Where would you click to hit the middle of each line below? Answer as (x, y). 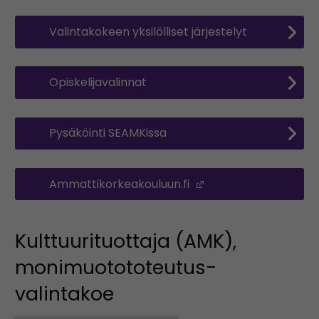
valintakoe (64, 293)
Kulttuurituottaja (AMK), (125, 241)
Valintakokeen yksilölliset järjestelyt (148, 32)
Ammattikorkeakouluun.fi (120, 184)
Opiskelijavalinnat (98, 83)
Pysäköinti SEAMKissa (108, 133)
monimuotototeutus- (116, 267)
